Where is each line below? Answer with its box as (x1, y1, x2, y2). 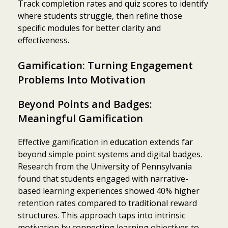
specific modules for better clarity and (18, 22, 161, 34)
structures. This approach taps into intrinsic (18, 209, 185, 221)
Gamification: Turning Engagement (18, 58, 193, 72)
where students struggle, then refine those (18, 10, 182, 21)
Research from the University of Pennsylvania (18, 160, 192, 172)
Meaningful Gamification (18, 111, 143, 125)
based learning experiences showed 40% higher (18, 185, 199, 196)
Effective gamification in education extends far (18, 136, 193, 148)
